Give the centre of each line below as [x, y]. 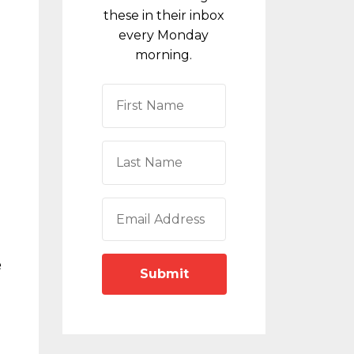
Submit [164, 274]
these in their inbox [164, 15]
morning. [164, 55]
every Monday [164, 35]
